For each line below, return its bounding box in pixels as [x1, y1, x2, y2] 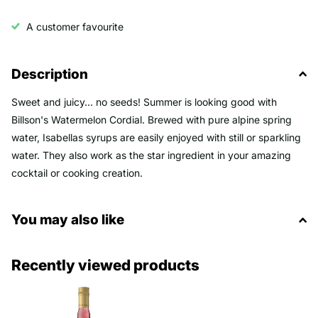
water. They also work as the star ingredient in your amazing [11, 148, 291, 161]
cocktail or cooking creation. [11, 166, 143, 179]
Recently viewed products [11, 256, 199, 275]
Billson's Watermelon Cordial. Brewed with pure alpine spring [11, 113, 292, 126]
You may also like [11, 212, 124, 229]
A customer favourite [26, 20, 124, 33]
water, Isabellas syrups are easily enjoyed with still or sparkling [11, 131, 301, 143]
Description [11, 65, 88, 82]
